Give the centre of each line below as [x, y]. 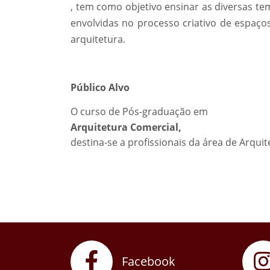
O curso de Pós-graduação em [139, 111]
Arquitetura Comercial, [126, 127]
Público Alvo [100, 87]
